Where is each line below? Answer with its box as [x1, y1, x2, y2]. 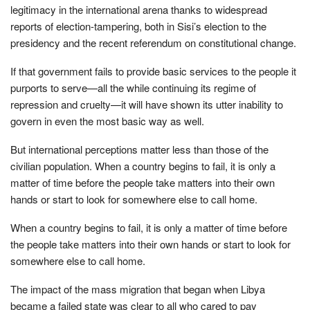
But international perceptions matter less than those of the [10, 141, 268, 156]
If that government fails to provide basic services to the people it [10, 63, 296, 78]
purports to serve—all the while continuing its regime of [10, 80, 256, 95]
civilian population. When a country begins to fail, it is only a [10, 158, 275, 173]
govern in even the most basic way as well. [10, 113, 204, 128]
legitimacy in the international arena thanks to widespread [10, 1, 267, 17]
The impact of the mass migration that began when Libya [10, 281, 265, 296]
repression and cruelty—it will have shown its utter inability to [10, 96, 283, 111]
